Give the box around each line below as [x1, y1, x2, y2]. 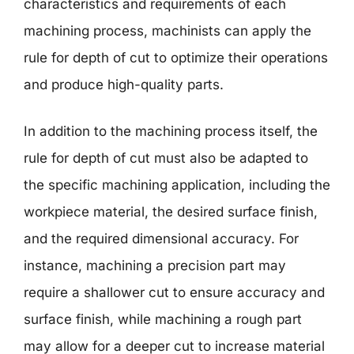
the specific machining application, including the [24, 177, 330, 193]
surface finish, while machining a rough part [24, 311, 302, 327]
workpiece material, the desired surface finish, [24, 204, 318, 220]
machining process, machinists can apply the [24, 22, 311, 39]
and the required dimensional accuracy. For [24, 231, 299, 247]
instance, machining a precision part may [24, 258, 286, 273]
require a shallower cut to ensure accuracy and [24, 284, 325, 300]
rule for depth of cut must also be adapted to [24, 150, 308, 166]
